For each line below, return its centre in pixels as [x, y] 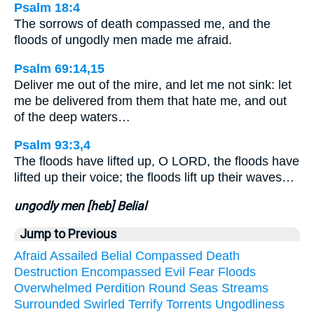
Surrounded [47, 304]
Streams [245, 288]
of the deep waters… [72, 117]
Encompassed [121, 272]
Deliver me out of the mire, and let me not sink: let [153, 84]
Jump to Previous [68, 234]
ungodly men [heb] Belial [80, 206]
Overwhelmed [53, 288]
